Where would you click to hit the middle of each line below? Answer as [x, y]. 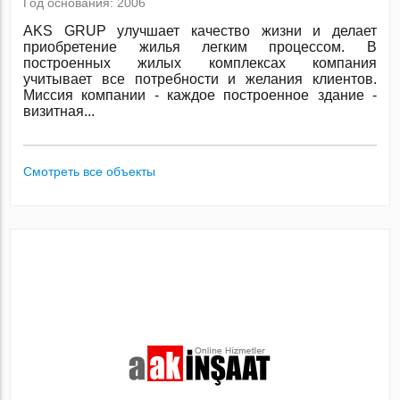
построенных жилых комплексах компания [200, 63]
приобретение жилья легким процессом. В [200, 47]
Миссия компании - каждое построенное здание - [200, 95]
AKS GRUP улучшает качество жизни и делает [200, 31]
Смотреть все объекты [90, 171]
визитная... [59, 111]
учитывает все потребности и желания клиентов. [200, 79]
